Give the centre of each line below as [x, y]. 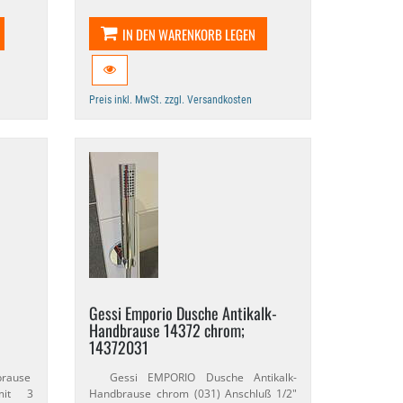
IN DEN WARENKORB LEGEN [189, 34]
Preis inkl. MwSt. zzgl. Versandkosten [171, 100]
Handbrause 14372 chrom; [167, 330]
